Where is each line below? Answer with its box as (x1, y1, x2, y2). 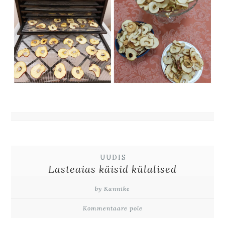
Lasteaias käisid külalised (48, 162, 177, 175)
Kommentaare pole (82, 204, 143, 212)
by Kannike (95, 184, 130, 192)
